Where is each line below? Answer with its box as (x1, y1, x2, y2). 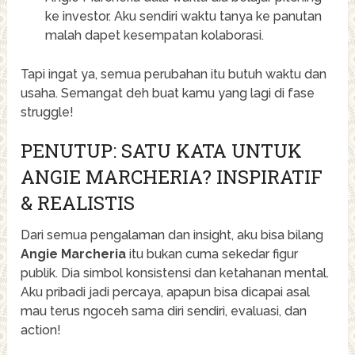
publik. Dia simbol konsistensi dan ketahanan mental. (21, 265, 330, 281)
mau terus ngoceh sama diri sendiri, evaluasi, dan (21, 303, 307, 319)
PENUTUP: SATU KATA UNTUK (21, 137, 303, 163)
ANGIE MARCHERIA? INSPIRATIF (21, 163, 323, 189)
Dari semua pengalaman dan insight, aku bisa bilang (21, 227, 324, 242)
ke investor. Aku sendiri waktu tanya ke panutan (44, 8, 322, 24)
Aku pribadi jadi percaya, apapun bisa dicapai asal (21, 284, 311, 300)
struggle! (21, 104, 74, 120)
